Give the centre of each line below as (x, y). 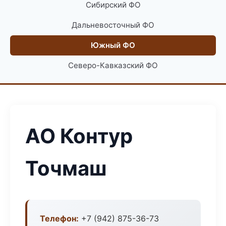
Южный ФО (113, 45)
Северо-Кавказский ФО (113, 65)
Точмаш (66, 168)
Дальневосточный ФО (113, 25)
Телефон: (59, 218)
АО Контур (79, 136)
